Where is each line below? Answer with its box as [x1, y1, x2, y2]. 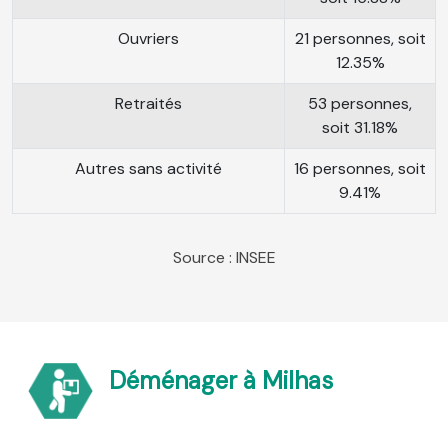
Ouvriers [118, 28, 179, 50]
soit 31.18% [322, 117, 398, 139]
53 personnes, [308, 93, 412, 115]
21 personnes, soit [294, 28, 426, 50]
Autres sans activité [75, 158, 222, 180]
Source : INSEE [172, 247, 276, 269]
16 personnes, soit [294, 158, 426, 180]
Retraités [115, 93, 182, 115]
